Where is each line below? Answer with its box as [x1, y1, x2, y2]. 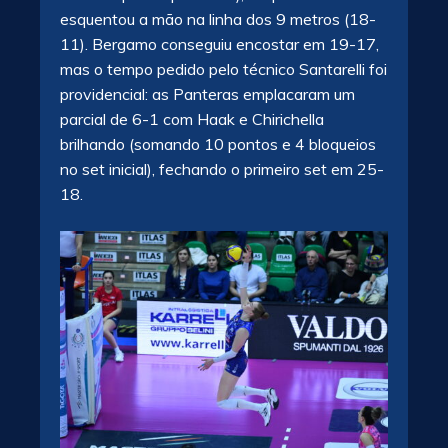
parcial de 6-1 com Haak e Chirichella [60, 109, 324, 130]
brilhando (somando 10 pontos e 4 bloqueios [60, 134, 376, 155]
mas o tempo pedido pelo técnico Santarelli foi [60, 59, 387, 80]
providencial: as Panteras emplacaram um [60, 84, 355, 105]
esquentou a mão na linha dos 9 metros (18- [60, 9, 376, 30]
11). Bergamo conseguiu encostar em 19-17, [60, 34, 379, 55]
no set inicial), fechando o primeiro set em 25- [60, 159, 384, 180]
